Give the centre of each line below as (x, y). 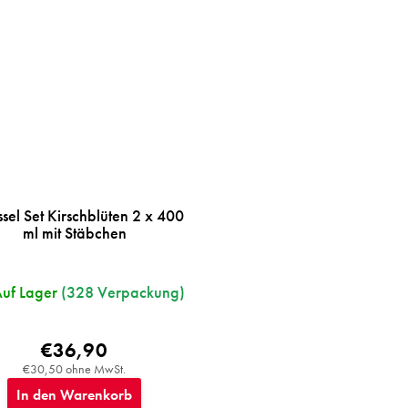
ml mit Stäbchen (74, 232)
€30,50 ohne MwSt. (75, 368)
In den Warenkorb (75, 394)
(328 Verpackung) (123, 291)
